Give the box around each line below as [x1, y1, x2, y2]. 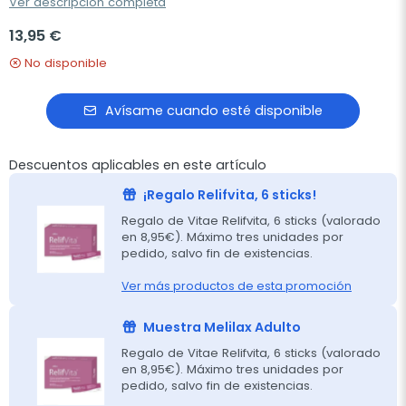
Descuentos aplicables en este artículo [9, 156, 266, 174]
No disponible [24, 54, 107, 72]
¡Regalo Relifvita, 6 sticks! [143, 185, 316, 204]
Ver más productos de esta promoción [121, 278, 352, 294]
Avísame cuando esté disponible [105, 101, 323, 120]
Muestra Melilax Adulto [143, 317, 301, 336]
